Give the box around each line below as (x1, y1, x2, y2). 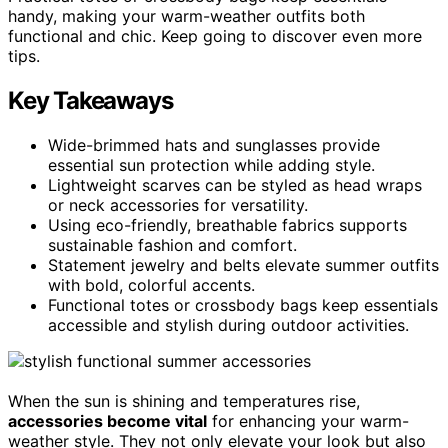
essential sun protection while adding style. (48, 154, 375, 175)
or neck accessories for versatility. (48, 194, 308, 215)
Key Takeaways (8, 85, 173, 115)
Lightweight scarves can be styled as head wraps (48, 174, 422, 195)
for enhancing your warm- (207, 410, 409, 431)
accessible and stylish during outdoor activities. (48, 314, 409, 335)
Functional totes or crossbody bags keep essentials (48, 294, 438, 315)
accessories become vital (8, 410, 207, 431)
